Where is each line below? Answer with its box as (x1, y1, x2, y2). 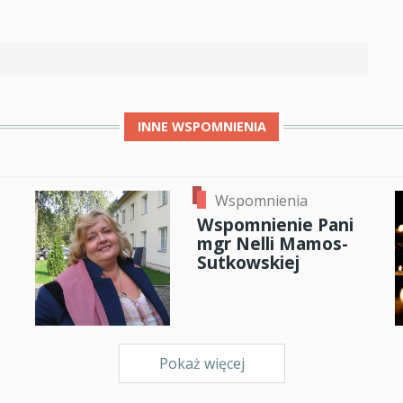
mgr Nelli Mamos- (196, 231, 348, 256)
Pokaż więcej (158, 354, 245, 374)
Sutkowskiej (196, 250, 300, 275)
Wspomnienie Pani (196, 212, 354, 237)
